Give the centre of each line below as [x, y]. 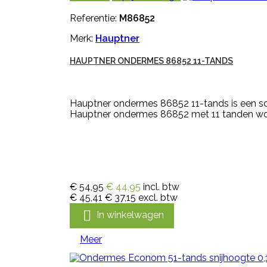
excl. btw [158, 198]
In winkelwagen [130, 215]
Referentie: [94, 18]
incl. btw [161, 187]
